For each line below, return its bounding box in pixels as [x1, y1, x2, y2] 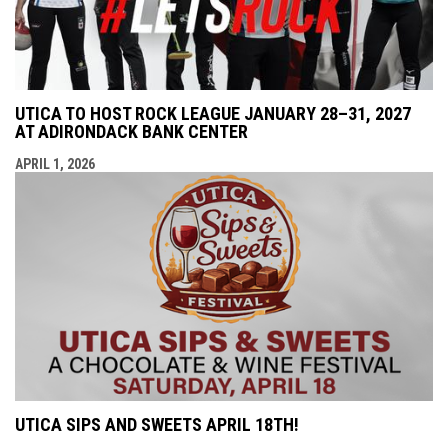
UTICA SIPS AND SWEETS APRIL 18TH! [15, 414, 299, 436]
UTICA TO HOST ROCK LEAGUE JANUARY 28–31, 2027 [15, 102, 411, 124]
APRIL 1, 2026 [15, 155, 95, 172]
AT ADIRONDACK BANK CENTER [15, 120, 248, 142]
